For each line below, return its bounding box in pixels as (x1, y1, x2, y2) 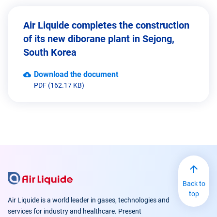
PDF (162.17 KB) (34, 81, 84, 90)
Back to (182, 180, 205, 188)
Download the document (34, 70, 118, 79)
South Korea (23, 46, 77, 59)
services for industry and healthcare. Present (8, 207, 141, 216)
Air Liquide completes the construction (23, 19, 189, 31)
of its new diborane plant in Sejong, (23, 33, 174, 45)
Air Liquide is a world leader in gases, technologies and (8, 196, 170, 204)
